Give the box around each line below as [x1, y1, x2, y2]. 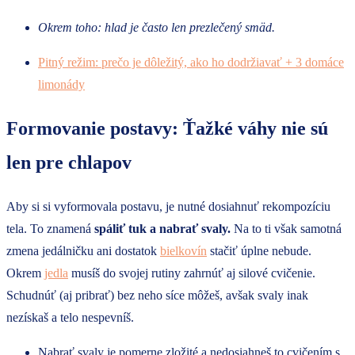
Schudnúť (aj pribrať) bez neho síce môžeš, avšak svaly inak [6, 288, 308, 302]
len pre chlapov [6, 151, 132, 173]
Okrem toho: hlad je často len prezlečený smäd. [38, 20, 275, 34]
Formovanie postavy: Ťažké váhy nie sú [6, 117, 328, 139]
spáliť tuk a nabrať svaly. [94, 221, 231, 235]
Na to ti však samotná [231, 221, 342, 235]
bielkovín [160, 243, 207, 258]
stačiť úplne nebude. [207, 243, 311, 258]
